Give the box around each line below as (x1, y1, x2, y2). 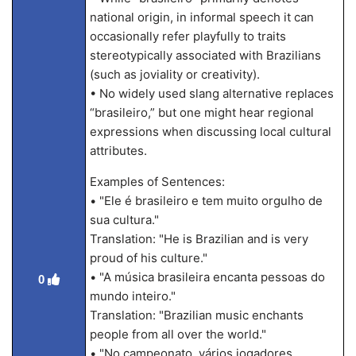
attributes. (89, 143, 147, 158)
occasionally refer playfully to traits (89, 29, 286, 44)
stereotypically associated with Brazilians (89, 48, 321, 63)
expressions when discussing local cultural (89, 124, 331, 139)
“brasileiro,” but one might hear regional (89, 105, 314, 120)
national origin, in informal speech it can (89, 10, 314, 25)
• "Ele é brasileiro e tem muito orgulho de (89, 193, 323, 208)
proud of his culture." (89, 250, 207, 265)
